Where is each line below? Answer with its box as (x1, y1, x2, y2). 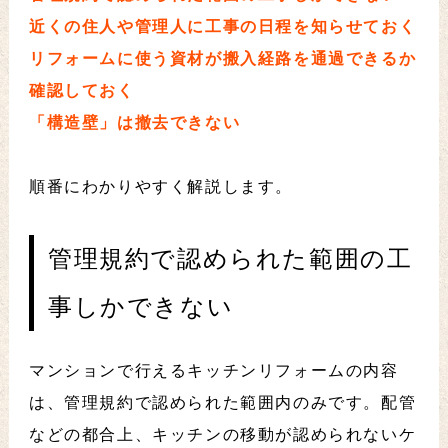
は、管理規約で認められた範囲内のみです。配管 (28, 394, 417, 412)
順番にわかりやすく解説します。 (28, 178, 293, 196)
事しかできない (47, 294, 234, 321)
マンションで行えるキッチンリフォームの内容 (28, 362, 399, 380)
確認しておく (28, 82, 135, 100)
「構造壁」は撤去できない (28, 114, 241, 132)
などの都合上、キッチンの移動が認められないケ (28, 426, 417, 444)
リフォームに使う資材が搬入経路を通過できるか (28, 50, 417, 68)
